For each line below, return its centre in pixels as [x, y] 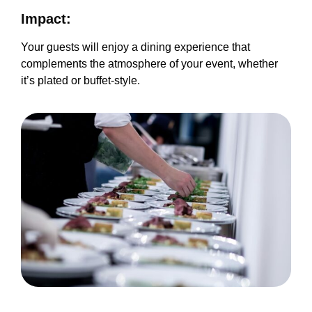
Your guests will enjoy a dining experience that [135, 47]
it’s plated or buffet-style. [80, 80]
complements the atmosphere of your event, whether [149, 64]
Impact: [132, 19]
